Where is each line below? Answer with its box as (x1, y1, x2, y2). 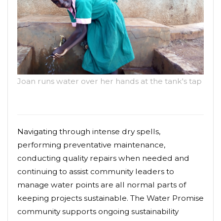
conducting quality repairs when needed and (17, 153, 189, 163)
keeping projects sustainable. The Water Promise (17, 193, 204, 203)
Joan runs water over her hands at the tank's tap (17, 76, 202, 86)
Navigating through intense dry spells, (17, 127, 160, 137)
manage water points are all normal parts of (17, 180, 186, 190)
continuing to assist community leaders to (17, 167, 174, 177)
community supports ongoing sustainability (17, 207, 179, 217)
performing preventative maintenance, (17, 140, 165, 150)
